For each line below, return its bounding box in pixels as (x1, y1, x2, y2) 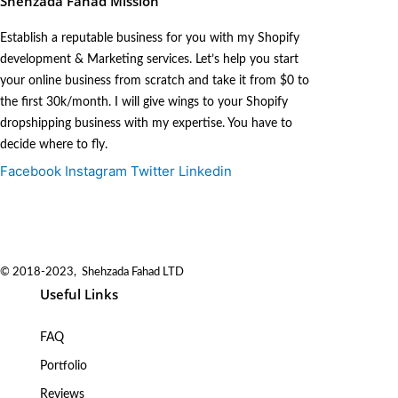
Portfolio (40, 359, 87, 372)
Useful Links (40, 285, 118, 304)
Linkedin (179, 163, 232, 180)
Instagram (65, 163, 127, 180)
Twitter (131, 163, 175, 180)
